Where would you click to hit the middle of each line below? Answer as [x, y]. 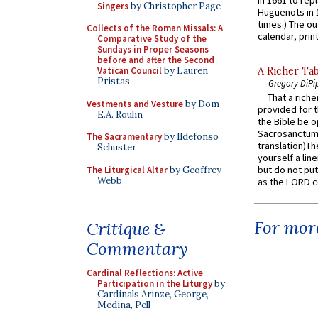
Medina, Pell [124, 305]
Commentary [137, 249]
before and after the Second [156, 60]
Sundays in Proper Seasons [153, 49]
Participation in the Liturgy [155, 284]
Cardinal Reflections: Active [145, 273]
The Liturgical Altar [127, 170]
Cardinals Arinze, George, [153, 294]
